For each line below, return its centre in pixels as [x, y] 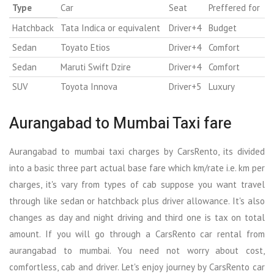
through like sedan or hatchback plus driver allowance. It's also [137, 201]
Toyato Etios [85, 47]
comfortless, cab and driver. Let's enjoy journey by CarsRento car [137, 267]
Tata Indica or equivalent [110, 28]
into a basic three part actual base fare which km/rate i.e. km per [137, 168]
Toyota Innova [89, 87]
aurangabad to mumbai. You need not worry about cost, [137, 250]
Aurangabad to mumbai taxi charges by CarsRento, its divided [137, 151]
